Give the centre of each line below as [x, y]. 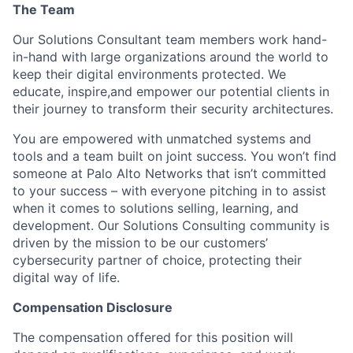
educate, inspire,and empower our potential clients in [171, 91]
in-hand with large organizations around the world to [171, 56]
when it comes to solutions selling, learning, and [156, 208]
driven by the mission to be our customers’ [140, 242]
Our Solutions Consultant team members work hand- [170, 39]
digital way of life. [66, 277]
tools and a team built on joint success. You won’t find [175, 156]
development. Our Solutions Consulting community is [171, 225]
